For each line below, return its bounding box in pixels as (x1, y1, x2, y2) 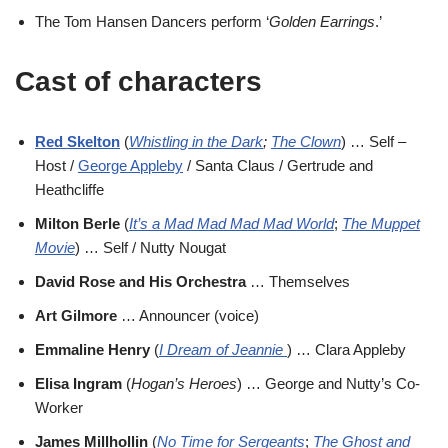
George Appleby (78, 156, 183, 174)
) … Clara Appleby (287, 340, 406, 358)
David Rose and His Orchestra (35, 272, 246, 290)
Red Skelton (35, 132, 120, 150)
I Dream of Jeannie (159, 340, 287, 358)
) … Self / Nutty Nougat (75, 238, 226, 256)
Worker (35, 398, 83, 416)
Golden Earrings (269, 12, 375, 30)
